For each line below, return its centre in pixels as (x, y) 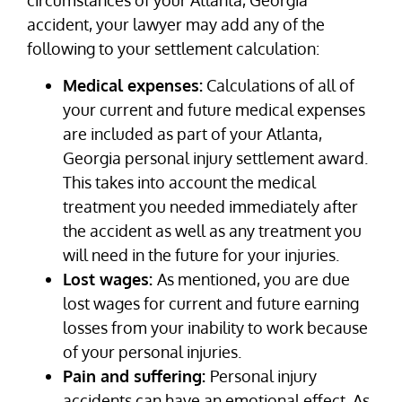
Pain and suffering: (136, 376)
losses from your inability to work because (215, 328)
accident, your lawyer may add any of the (176, 24)
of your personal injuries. (152, 352)
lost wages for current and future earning (211, 304)
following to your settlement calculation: (173, 48)
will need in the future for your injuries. (201, 255)
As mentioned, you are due (253, 280)
